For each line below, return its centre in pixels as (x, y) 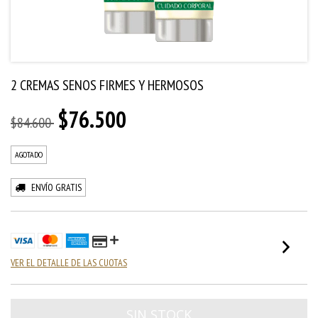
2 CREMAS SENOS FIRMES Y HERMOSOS (107, 85)
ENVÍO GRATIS (56, 187)
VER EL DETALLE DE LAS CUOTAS (69, 263)
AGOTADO (29, 154)
